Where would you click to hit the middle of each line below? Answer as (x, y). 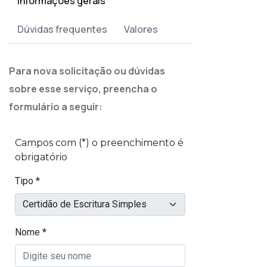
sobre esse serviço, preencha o (83, 89)
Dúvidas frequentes (62, 29)
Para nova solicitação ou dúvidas (87, 71)
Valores (141, 29)
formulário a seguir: (56, 107)
